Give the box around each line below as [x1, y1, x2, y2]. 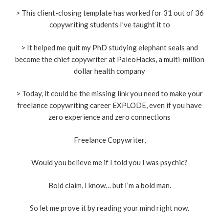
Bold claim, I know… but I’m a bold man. [48, 180, 171, 190]
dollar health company [74, 66, 145, 75]
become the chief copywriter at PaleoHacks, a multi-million [15, 54, 204, 64]
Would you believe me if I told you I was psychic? [31, 158, 188, 167]
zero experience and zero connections [48, 112, 171, 122]
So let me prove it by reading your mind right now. [30, 203, 189, 213]
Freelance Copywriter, [73, 135, 146, 144]
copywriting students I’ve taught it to [49, 20, 170, 29]
